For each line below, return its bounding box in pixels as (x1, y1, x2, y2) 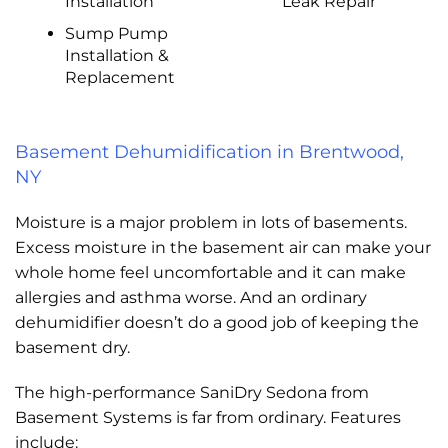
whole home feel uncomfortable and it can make (15, 263, 406, 282)
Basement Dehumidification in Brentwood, (15, 141, 404, 163)
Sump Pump (64, 24, 168, 43)
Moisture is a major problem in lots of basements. (15, 213, 407, 232)
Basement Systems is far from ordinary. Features (15, 408, 401, 427)
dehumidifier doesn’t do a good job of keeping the (15, 313, 419, 332)
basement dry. (15, 338, 130, 357)
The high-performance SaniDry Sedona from (15, 383, 369, 402)
